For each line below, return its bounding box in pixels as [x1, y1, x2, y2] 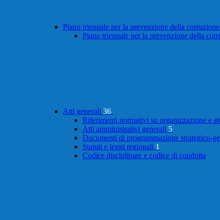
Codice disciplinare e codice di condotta [82, 151, 206, 160]
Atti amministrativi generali [82, 125, 168, 134]
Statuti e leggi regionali [82, 142, 156, 151]
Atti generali [63, 107, 103, 116]
